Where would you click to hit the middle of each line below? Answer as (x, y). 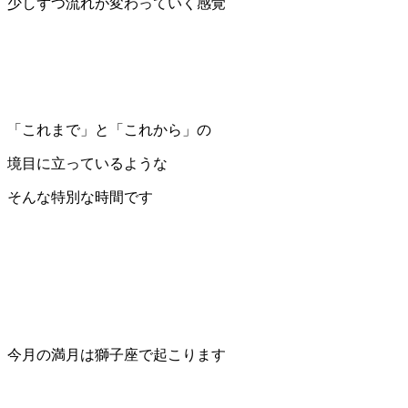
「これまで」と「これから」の (109, 130)
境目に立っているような (87, 164)
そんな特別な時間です (80, 198)
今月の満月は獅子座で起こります (117, 355)
